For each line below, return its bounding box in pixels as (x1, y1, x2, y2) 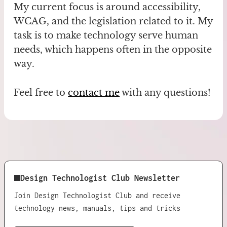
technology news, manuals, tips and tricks (14, 203, 181, 212)
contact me (68, 87, 120, 98)
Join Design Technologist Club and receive (14, 191, 181, 200)
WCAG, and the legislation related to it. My (14, 15, 213, 27)
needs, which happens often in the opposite (14, 44, 212, 55)
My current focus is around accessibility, (14, 1, 201, 13)
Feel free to (14, 87, 68, 98)
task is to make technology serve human (14, 29, 199, 41)
